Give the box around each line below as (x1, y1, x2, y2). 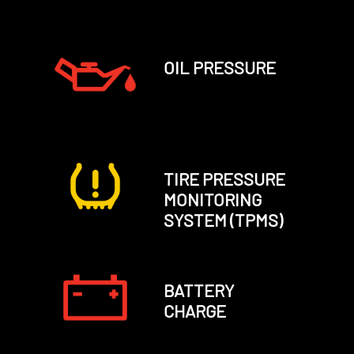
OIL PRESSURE (163, 56, 276, 77)
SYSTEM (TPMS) (163, 209, 283, 230)
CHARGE (163, 299, 226, 321)
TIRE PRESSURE (163, 168, 285, 189)
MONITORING (163, 188, 262, 209)
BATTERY (163, 279, 234, 300)
